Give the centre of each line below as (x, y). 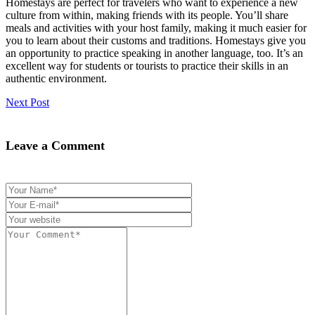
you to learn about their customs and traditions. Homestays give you (156, 40)
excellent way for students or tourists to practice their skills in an (147, 65)
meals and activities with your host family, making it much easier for (156, 27)
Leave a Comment (55, 145)
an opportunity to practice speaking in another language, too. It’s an (154, 53)
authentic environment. (56, 78)
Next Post (27, 102)
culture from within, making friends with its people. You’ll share (147, 15)
